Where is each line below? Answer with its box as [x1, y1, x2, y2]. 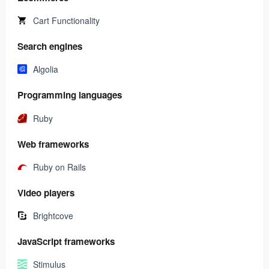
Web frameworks [17, 137, 89, 151]
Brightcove [33, 210, 73, 222]
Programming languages [17, 88, 122, 102]
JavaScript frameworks [17, 235, 115, 249]
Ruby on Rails [33, 160, 86, 173]
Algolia [33, 63, 58, 76]
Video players [17, 186, 74, 199]
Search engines [17, 40, 82, 53]
